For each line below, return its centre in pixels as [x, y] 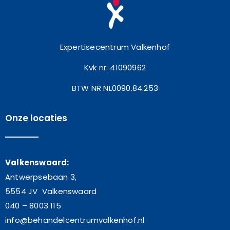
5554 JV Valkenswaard [51, 191]
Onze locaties [36, 118]
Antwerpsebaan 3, [41, 177]
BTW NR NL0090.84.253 [115, 88]
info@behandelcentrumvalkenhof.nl [75, 220]
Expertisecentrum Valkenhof [115, 47]
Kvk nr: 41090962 [115, 68]
